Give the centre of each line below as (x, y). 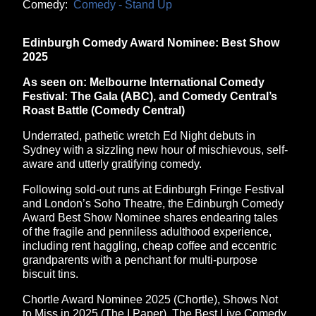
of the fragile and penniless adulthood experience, (147, 232)
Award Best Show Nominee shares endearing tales (150, 218)
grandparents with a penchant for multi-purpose (140, 260)
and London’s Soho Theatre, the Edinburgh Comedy (153, 203)
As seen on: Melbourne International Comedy (144, 82)
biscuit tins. (50, 274)
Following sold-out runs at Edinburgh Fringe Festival (153, 189)
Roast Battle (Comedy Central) (104, 110)
